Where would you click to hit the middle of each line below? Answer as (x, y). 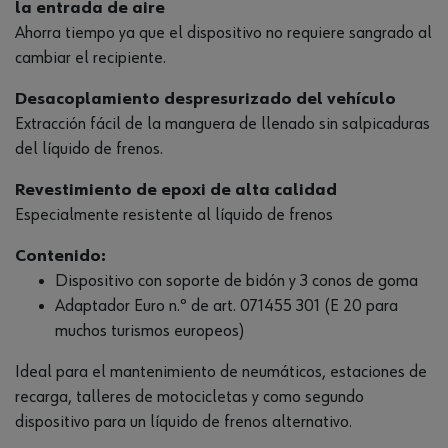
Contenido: (60, 256)
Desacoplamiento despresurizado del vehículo (205, 99)
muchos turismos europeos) (150, 331)
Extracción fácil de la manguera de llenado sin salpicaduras (222, 124)
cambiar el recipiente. (90, 58)
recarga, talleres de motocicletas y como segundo (189, 397)
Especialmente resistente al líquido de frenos (174, 215)
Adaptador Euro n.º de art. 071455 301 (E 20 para (226, 306)
